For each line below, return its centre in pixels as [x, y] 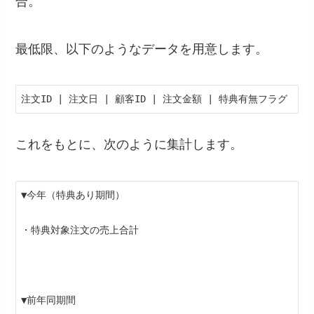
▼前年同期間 [49, 300]
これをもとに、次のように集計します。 [129, 145]
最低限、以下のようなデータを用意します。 [142, 49]
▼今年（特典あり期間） [73, 195]
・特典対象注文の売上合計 [80, 230]
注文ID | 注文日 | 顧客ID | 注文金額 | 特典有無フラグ [155, 99]
